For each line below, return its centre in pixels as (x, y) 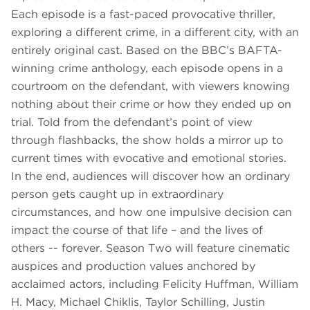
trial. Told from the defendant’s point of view (132, 122)
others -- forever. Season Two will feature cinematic (151, 248)
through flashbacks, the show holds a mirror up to (147, 140)
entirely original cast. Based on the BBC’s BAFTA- (147, 51)
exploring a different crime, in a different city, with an (155, 33)
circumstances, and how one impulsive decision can (152, 212)
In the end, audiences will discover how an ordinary (151, 176)
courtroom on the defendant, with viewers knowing (151, 86)
